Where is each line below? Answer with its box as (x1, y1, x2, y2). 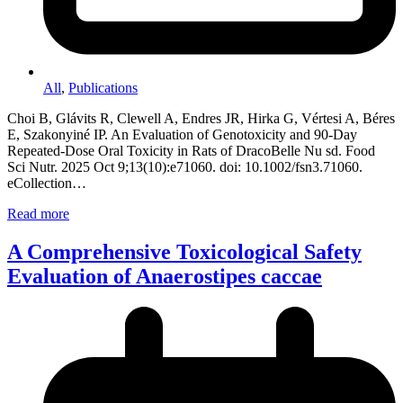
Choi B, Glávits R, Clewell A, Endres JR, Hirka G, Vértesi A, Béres (7, 110, 395, 126)
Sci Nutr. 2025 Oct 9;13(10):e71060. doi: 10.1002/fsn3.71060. (7, 158, 363, 175)
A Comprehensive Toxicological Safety (7, 239, 362, 264)
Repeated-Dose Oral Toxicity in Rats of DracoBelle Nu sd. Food (7, 142, 375, 158)
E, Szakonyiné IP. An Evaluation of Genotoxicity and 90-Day (7, 126, 357, 142)
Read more (7, 205, 69, 221)
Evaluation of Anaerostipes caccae (7, 264, 322, 288)
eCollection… (7, 175, 86, 191)
